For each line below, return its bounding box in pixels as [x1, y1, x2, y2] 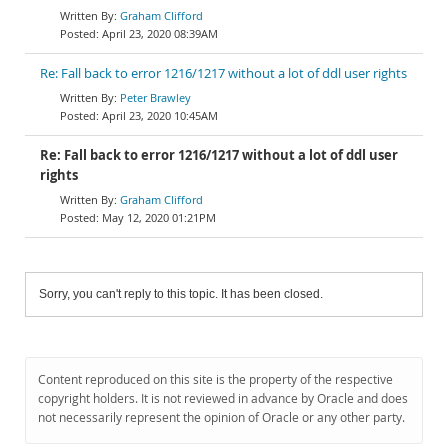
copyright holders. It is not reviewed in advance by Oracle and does [38, 390, 408, 407]
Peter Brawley [120, 90, 191, 105]
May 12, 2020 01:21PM [102, 210, 216, 225]
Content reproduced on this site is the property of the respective [38, 371, 393, 388]
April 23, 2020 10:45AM [102, 108, 218, 123]
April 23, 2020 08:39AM [102, 26, 218, 41]
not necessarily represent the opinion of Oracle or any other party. [38, 409, 405, 426]
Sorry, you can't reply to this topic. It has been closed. [39, 287, 323, 301]
